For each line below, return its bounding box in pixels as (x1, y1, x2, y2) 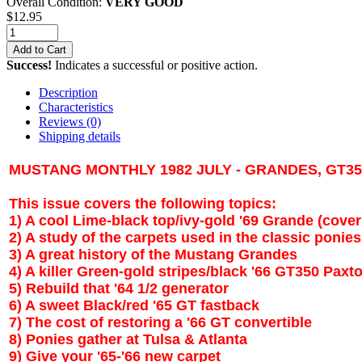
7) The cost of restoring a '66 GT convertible (9, 314, 312, 330)
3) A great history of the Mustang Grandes (9, 246, 297, 263)
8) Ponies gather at (9, 330, 143, 347)
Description (39, 85, 98, 99)
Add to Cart (13, 43, 66, 56)
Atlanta (198, 330, 247, 347)
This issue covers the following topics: (9, 195, 276, 212)
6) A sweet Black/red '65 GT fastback (9, 297, 259, 314)
